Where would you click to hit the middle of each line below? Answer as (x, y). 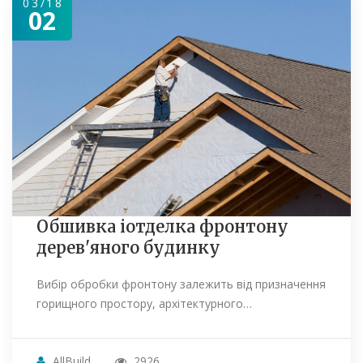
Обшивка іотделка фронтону (162, 227)
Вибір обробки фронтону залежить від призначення (181, 284)
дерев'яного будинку (128, 248)
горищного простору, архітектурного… (144, 304)
